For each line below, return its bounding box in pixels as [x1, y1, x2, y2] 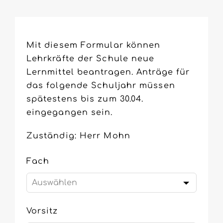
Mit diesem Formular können [26, 41, 161, 50]
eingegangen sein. [26, 108, 113, 117]
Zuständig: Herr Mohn [26, 131, 130, 141]
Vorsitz [26, 207, 58, 216]
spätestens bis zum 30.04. [26, 95, 144, 104]
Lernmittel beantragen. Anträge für [26, 68, 190, 77]
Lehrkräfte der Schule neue [26, 54, 155, 64]
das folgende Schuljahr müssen [26, 81, 175, 91]
